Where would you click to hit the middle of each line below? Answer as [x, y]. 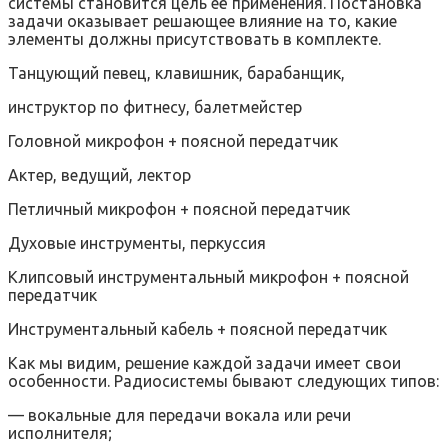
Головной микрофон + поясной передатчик [173, 140]
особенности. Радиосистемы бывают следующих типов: [223, 380]
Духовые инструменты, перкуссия [137, 242]
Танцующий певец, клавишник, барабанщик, [176, 72]
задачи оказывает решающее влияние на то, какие [202, 20]
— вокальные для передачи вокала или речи [179, 414]
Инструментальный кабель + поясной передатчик [197, 328]
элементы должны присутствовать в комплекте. [194, 38]
